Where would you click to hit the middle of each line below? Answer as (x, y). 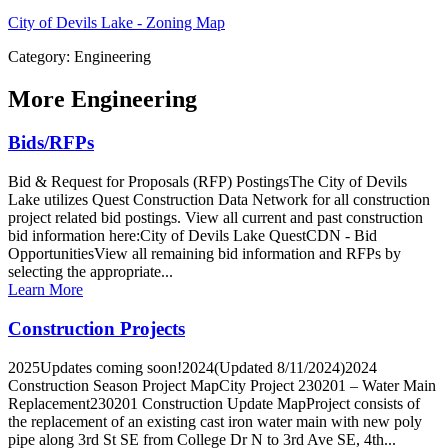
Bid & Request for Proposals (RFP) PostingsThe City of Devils (207, 182)
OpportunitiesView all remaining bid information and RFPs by (204, 254)
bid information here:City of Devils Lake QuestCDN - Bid (192, 236)
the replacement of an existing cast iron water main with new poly (215, 421)
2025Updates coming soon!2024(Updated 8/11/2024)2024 (192, 367)
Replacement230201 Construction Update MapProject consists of (214, 403)
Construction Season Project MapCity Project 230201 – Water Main (222, 385)
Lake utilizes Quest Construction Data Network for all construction (219, 200)
